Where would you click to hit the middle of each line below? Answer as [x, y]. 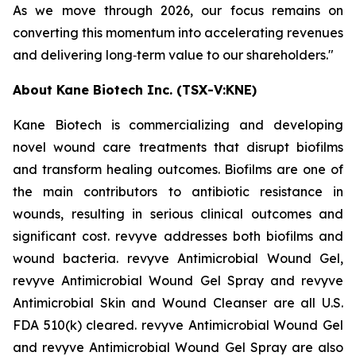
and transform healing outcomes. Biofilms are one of [178, 169]
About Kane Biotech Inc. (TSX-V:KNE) [135, 90]
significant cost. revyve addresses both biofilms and [178, 236]
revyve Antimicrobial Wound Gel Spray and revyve [178, 281]
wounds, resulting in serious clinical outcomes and [178, 214]
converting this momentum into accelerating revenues [178, 33]
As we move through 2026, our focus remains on [178, 10]
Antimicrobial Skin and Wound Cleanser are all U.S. [178, 303]
